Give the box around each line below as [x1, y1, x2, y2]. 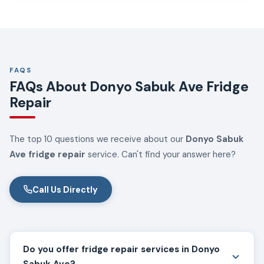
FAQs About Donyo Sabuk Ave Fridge [9, 78, 249, 96]
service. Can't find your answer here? [85, 148, 236, 161]
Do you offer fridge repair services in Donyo [23, 243, 220, 255]
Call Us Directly [32, 184, 98, 195]
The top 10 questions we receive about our [9, 133, 186, 146]
